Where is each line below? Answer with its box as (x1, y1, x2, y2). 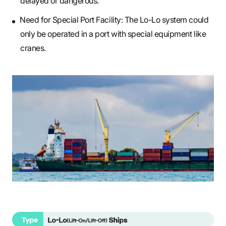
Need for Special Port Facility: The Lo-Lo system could (20, 14, 209, 25)
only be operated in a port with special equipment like (20, 28, 206, 39)
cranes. (20, 42, 46, 53)
